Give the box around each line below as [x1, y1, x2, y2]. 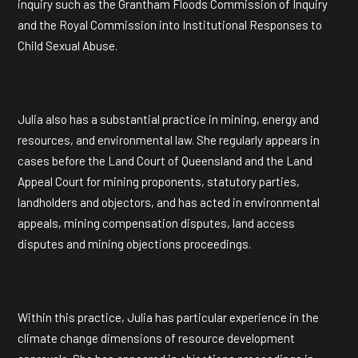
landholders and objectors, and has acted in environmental [18, 195, 320, 209]
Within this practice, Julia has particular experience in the [18, 310, 319, 324]
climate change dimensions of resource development [18, 331, 295, 345]
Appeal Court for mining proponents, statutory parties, [18, 174, 300, 189]
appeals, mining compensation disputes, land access [18, 216, 295, 230]
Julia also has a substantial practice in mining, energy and [18, 112, 319, 126]
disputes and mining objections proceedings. [18, 237, 251, 251]
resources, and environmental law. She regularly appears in [18, 133, 320, 147]
